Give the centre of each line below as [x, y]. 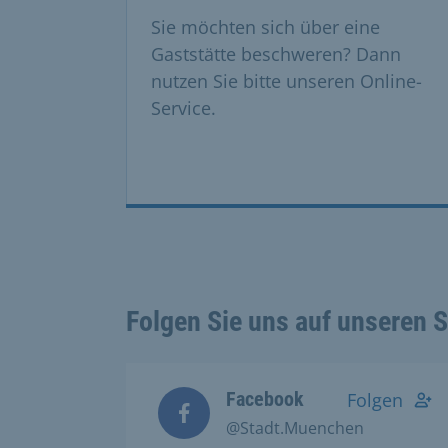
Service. [183, 107]
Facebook [265, 398]
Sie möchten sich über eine [265, 26]
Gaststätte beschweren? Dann [276, 53]
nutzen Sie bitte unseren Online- [286, 80]
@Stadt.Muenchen [295, 427]
